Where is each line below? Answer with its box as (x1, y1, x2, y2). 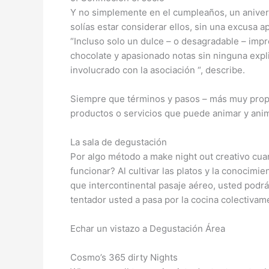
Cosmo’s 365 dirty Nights (70, 252, 178, 263)
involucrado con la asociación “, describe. (70, 64, 245, 76)
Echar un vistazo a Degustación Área (70, 223, 225, 234)
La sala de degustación (70, 136, 167, 148)
